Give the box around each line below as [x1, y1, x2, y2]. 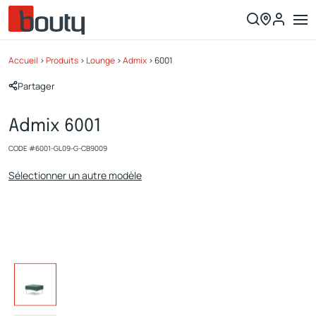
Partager [18, 80, 55, 92]
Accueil [8, 54, 38, 66]
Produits [46, 54, 78, 66]
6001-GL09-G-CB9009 [35, 143, 107, 153]
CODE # [8, 143, 35, 153]
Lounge [86, 54, 115, 66]
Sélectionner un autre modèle [8, 169, 142, 182]
